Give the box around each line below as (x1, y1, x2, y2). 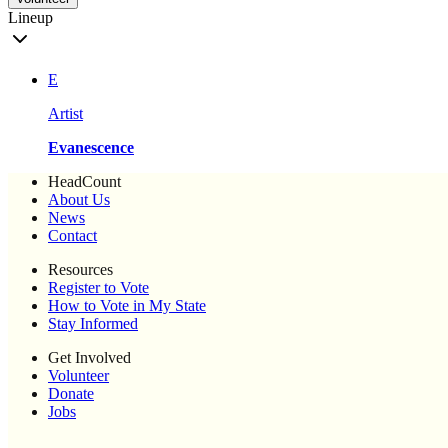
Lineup (8, 9, 53, 27)
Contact (48, 227, 97, 245)
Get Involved (48, 349, 131, 367)
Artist (48, 105, 83, 123)
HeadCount (48, 173, 121, 191)
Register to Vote (48, 279, 149, 297)
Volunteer (48, 367, 109, 385)
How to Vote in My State (48, 297, 206, 315)
